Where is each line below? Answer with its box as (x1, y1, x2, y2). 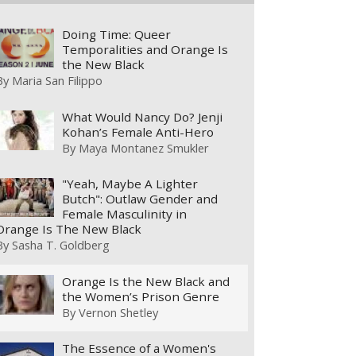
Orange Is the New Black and (62, 273, 230, 289)
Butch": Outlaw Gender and (62, 191, 219, 207)
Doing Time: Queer (62, 26, 172, 43)
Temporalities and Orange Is (62, 41, 229, 58)
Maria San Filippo (12, 72, 103, 89)
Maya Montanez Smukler (79, 139, 210, 156)
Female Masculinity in (62, 206, 188, 222)
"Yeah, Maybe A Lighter (62, 176, 199, 192)
